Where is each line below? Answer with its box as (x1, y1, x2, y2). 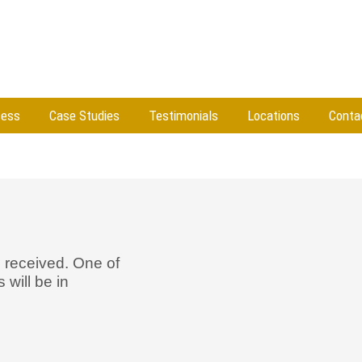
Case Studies (49, 107, 120, 124)
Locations (247, 107, 300, 124)
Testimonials (149, 107, 218, 124)
